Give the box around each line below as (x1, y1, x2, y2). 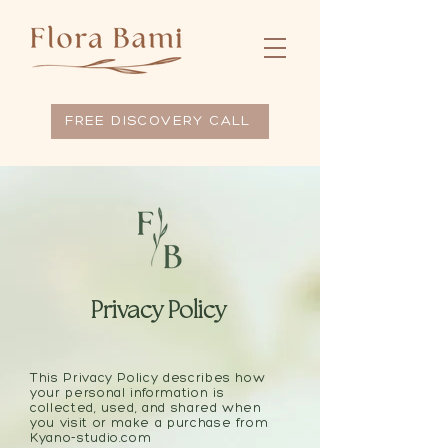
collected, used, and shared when (30, 400, 262, 415)
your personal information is (30, 385, 225, 400)
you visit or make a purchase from (30, 415, 269, 430)
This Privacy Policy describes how (30, 370, 266, 385)
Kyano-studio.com (30, 430, 152, 445)
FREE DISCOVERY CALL (65, 114, 251, 129)
